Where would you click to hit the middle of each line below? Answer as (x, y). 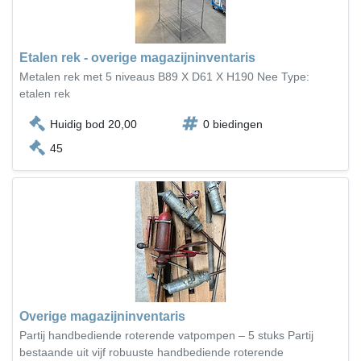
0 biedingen (233, 124)
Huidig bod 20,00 (93, 124)
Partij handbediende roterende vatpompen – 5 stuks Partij (166, 335)
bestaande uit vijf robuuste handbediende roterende (151, 352)
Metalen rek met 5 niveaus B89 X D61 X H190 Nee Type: (164, 77)
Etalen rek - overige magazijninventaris (137, 58)
